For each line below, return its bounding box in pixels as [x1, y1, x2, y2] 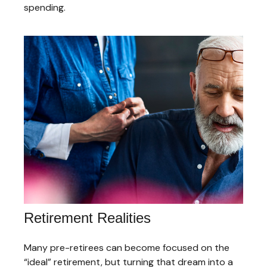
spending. [24, 1, 66, 14]
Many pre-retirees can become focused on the [24, 241, 229, 254]
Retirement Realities [24, 210, 151, 226]
